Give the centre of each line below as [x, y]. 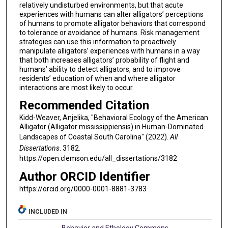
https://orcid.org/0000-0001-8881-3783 [83, 189]
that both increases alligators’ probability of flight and [104, 60]
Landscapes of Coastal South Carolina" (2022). [94, 137]
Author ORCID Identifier [84, 177]
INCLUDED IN [48, 211]
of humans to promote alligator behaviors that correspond [112, 23]
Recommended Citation [84, 106]
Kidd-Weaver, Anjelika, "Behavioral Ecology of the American [113, 118]
